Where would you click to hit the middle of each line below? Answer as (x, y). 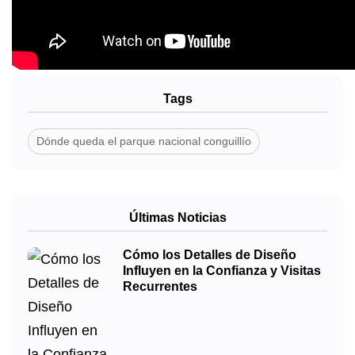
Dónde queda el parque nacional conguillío (144, 141)
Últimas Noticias (177, 218)
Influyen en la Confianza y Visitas (222, 271)
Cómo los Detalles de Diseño (210, 255)
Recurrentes (160, 287)
